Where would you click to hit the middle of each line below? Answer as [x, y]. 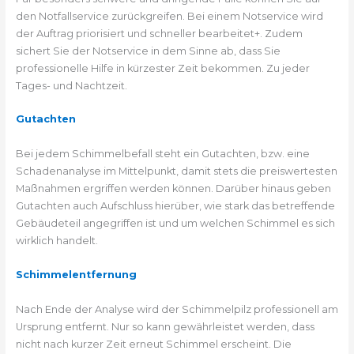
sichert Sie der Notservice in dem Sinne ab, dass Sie [148, 51]
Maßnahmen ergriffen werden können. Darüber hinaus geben [173, 189]
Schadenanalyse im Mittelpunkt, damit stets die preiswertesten [176, 171]
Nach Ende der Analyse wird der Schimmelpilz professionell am [177, 309]
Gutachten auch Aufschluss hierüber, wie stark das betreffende [175, 206]
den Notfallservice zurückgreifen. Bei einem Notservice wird [169, 16]
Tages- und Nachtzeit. [71, 85]
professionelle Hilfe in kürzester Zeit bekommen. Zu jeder [162, 68]
